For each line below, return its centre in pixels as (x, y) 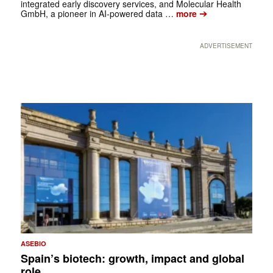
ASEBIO (33, 244)
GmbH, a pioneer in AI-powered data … (97, 13)
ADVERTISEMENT (226, 45)
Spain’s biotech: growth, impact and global (132, 259)
